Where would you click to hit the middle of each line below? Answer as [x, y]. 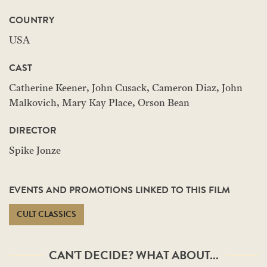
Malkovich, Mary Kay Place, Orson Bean [99, 104]
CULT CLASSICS [46, 214]
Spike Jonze [35, 151]
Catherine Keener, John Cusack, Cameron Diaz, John [126, 89]
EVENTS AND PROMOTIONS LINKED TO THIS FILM [119, 190]
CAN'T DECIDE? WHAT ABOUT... [133, 255]
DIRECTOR [33, 131]
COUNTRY [32, 20]
